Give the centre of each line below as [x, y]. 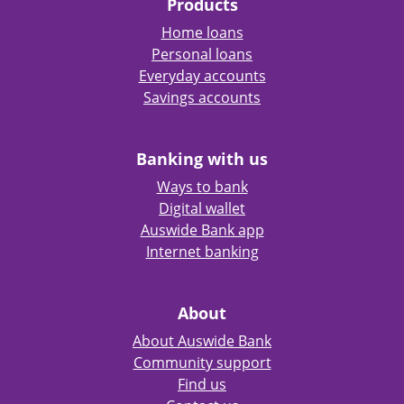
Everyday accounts [202, 76]
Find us [202, 384]
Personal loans [202, 54]
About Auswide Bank [202, 341]
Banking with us [202, 159]
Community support [202, 363]
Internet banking [202, 252]
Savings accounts [202, 97]
